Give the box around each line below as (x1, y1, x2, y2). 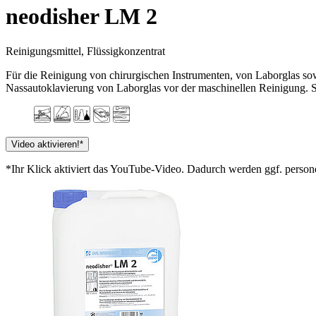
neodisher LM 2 (6, 4, 157, 30)
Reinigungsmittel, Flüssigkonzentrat (6, 44, 165, 57)
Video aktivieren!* (11, 138, 83, 150)
